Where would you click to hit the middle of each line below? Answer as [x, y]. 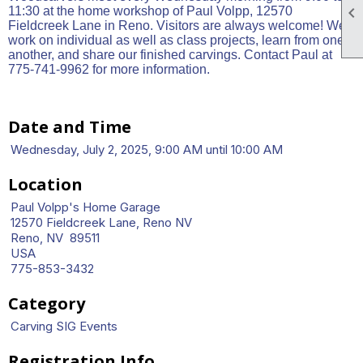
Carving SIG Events [64, 326]
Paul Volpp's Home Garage [85, 207]
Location [45, 184]
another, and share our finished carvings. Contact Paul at [170, 55]
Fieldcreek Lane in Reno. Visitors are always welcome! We [177, 26]
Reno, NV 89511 [55, 238]
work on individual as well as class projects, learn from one [176, 40]
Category [47, 303]
